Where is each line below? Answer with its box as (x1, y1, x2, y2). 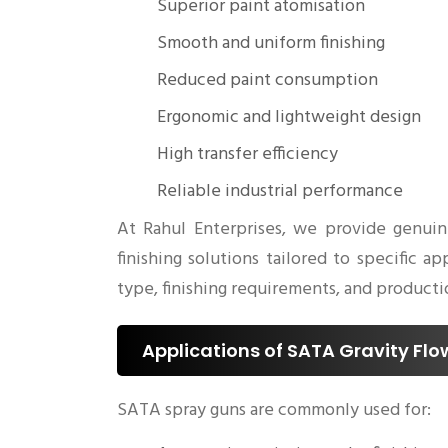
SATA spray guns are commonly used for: (117, 396, 431, 426)
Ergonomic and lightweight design (157, 103, 421, 133)
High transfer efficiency (157, 140, 338, 170)
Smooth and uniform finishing (157, 29, 385, 59)
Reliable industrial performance (157, 177, 403, 207)
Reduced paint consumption (157, 66, 378, 96)
